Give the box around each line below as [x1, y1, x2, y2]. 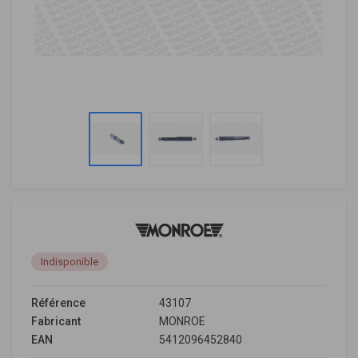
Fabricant [31, 314, 81, 328]
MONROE [159, 314, 205, 328]
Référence [31, 296, 86, 309]
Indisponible [41, 255, 98, 268]
